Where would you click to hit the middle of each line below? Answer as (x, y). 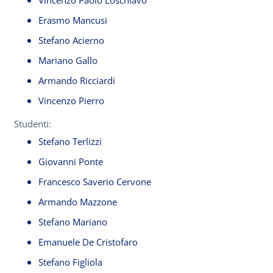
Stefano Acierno (71, 40)
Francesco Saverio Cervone (102, 182)
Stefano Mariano (73, 222)
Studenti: (33, 124)
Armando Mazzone (78, 202)
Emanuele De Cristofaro (90, 242)
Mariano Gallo (68, 60)
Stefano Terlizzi (80, 141)
